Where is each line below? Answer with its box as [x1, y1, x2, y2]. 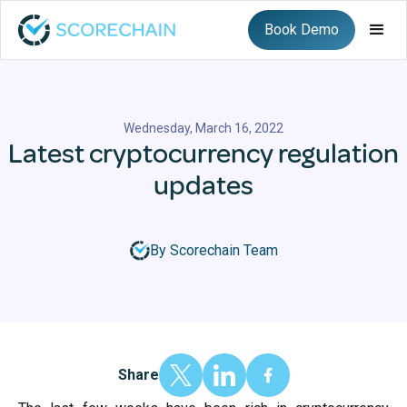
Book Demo [264, 21, 339, 38]
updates [154, 168, 253, 203]
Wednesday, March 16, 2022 [124, 121, 283, 135]
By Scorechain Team [149, 242, 278, 259]
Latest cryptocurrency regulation [8, 136, 399, 171]
